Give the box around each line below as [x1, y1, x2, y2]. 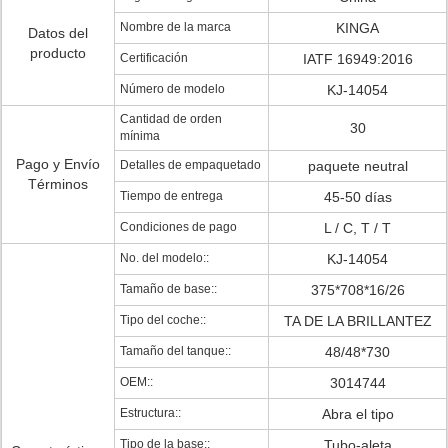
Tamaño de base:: [120, 282, 217, 296]
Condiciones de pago [120, 220, 237, 234]
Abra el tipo [321, 406, 394, 422]
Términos [28, 176, 88, 192]
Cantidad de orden [120, 112, 222, 126]
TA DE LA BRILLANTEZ [283, 313, 432, 329]
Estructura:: [120, 406, 181, 420]
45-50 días [323, 189, 392, 205]
